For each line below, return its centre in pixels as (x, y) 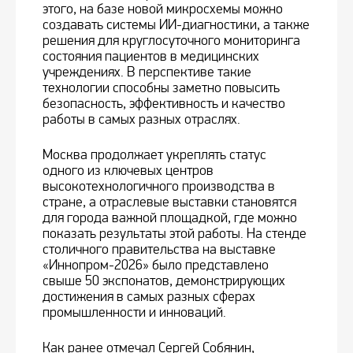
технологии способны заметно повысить (161, 88)
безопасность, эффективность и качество (164, 104)
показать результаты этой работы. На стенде (175, 234)
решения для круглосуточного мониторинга (171, 41)
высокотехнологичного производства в (159, 187)
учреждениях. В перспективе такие (147, 72)
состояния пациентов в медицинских (151, 57)
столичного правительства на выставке (159, 250)
